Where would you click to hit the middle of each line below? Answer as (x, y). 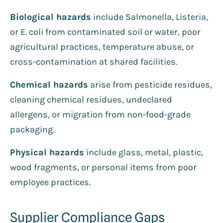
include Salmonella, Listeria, (150, 17)
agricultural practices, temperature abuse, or (102, 47)
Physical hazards (47, 152)
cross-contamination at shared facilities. (94, 61)
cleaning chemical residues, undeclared (91, 99)
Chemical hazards (49, 84)
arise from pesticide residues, (150, 84)
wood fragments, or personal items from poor (103, 167)
